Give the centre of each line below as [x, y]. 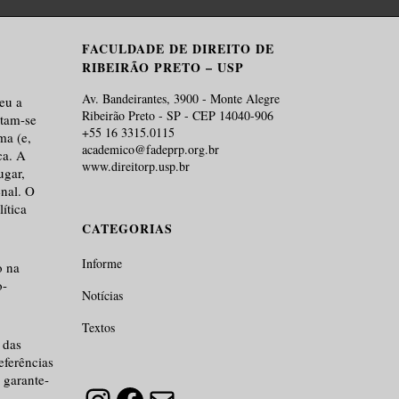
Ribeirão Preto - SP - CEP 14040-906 [178, 115]
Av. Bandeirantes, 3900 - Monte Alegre [181, 98]
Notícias [103, 295]
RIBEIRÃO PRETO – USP [163, 67]
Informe [102, 263]
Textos [99, 327]
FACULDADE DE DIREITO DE [179, 48]
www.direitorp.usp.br [136, 166]
